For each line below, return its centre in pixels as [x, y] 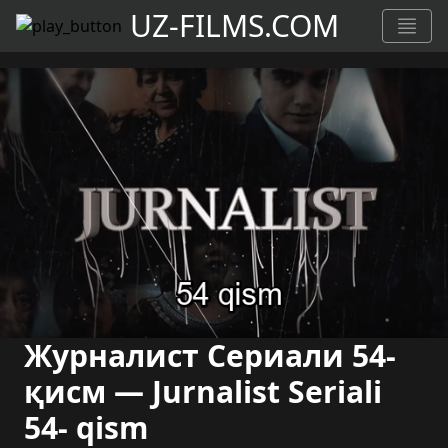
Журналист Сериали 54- [210, 355]
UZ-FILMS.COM [234, 25]
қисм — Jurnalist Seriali [203, 391]
